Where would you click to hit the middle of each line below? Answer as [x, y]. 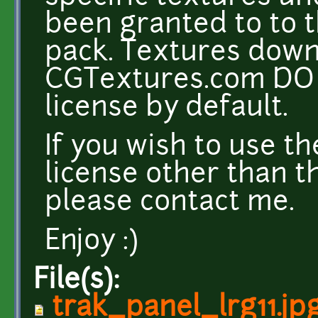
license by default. [166, 109]
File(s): [80, 281]
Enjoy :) [92, 242]
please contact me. [170, 203]
